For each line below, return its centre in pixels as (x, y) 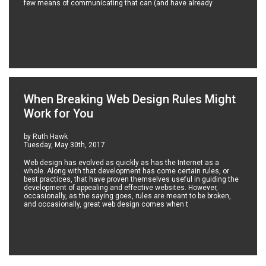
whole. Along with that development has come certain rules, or (127, 171)
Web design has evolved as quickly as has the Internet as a (122, 163)
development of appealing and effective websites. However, (121, 188)
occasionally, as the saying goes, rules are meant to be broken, (128, 196)
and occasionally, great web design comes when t (106, 205)
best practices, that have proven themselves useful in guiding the (132, 180)
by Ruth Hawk (46, 137)
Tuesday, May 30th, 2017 (65, 145)
